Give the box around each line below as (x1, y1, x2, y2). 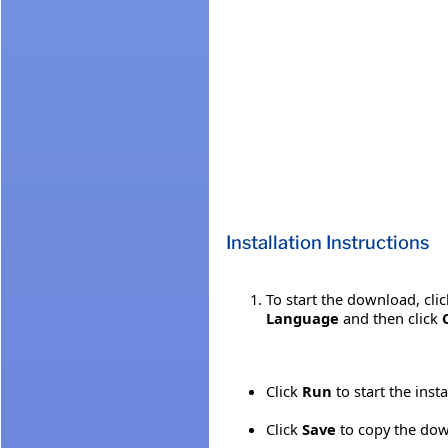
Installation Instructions (226, 230, 429, 254)
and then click (339, 307, 442, 328)
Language (266, 307, 339, 328)
